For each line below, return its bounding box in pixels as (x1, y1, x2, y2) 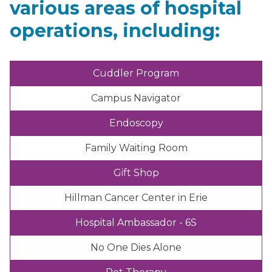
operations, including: (10, 19, 220, 42)
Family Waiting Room (84, 141, 188, 154)
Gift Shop (113, 166, 159, 178)
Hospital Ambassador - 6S (75, 216, 197, 228)
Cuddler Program (93, 67, 179, 79)
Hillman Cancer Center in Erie (64, 191, 208, 203)
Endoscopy (109, 117, 163, 129)
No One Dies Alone (90, 241, 182, 253)
